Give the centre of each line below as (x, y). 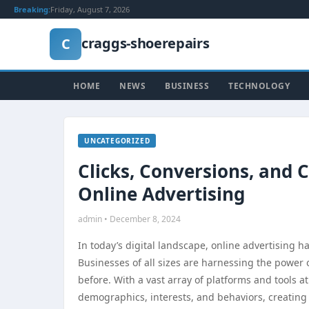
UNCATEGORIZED (117, 141)
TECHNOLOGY (259, 86)
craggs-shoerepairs (146, 43)
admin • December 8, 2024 (129, 219)
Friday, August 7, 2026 (90, 9)
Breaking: (32, 9)
